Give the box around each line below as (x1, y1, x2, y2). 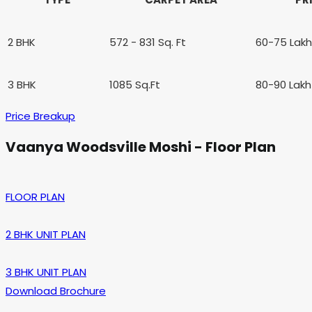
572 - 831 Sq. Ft (109, 35, 186, 50)
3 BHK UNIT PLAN (6, 264, 86, 279)
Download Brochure (6, 283, 106, 298)
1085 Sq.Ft (109, 77, 160, 93)
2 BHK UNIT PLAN (6, 226, 86, 242)
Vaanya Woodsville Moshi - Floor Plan (6, 136, 276, 157)
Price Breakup (6, 109, 75, 124)
